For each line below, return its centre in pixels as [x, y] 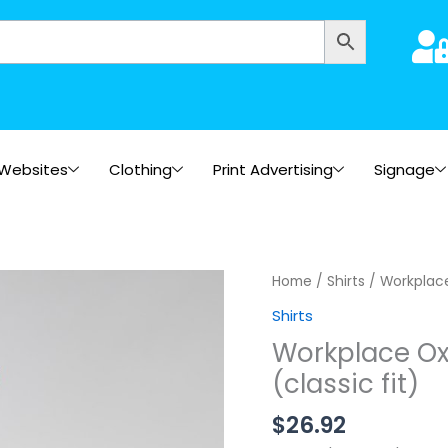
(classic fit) [345, 383]
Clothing [140, 169]
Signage [404, 169]
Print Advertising [273, 169]
